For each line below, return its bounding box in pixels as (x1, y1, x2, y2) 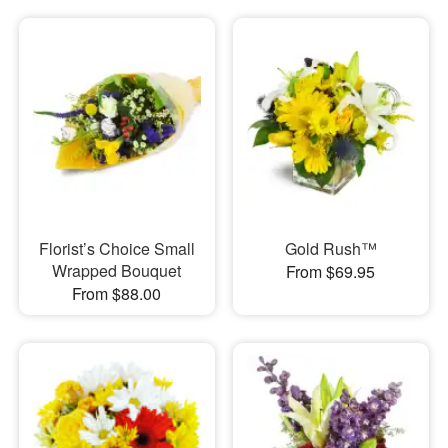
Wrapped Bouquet (52, 259, 182, 283)
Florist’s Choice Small (38, 237, 195, 261)
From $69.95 (286, 260, 376, 284)
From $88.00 (72, 282, 162, 306)
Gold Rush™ (284, 237, 377, 261)
